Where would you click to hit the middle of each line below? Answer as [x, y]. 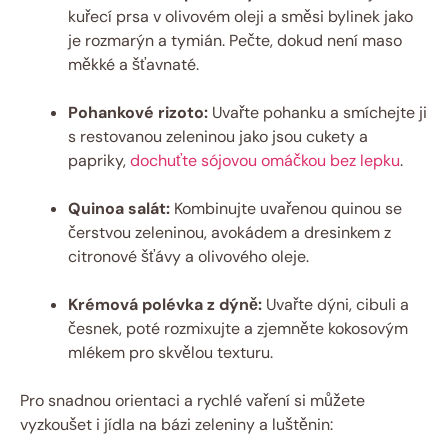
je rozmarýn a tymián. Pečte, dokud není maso [235, 41]
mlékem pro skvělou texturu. [170, 353]
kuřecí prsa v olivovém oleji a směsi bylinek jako [240, 17]
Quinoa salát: [119, 209]
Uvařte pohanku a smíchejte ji [317, 113]
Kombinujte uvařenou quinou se [286, 209]
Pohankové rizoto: [138, 113]
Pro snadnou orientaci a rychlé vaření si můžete [192, 401]
